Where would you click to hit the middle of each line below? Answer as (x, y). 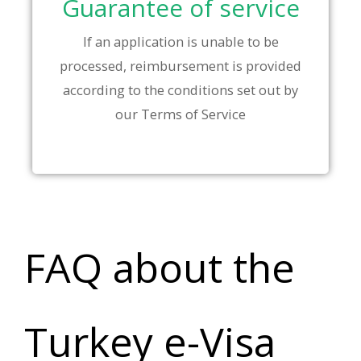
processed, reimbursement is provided (180, 66)
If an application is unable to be (180, 42)
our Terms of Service (180, 114)
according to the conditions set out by (180, 90)
